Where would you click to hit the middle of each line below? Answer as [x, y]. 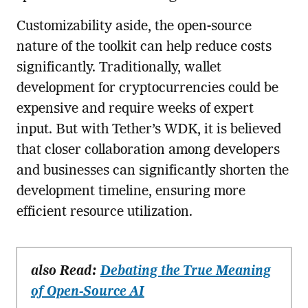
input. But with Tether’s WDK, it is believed [148, 130]
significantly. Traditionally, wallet [119, 68]
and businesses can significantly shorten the [152, 172]
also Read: [65, 272]
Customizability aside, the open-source [134, 27]
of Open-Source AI [87, 293]
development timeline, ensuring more [131, 192]
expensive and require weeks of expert [135, 110]
